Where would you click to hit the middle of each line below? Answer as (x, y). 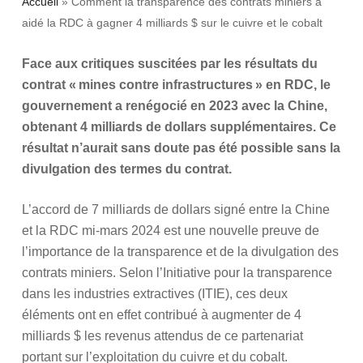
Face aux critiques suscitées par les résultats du (169, 64)
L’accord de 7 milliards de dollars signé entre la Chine (175, 209)
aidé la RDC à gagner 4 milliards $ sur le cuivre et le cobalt (172, 23)
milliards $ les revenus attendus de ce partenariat (162, 336)
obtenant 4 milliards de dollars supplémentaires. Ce (179, 127)
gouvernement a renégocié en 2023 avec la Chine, (174, 106)
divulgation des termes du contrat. (126, 169)
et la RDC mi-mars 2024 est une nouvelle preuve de (170, 231)
